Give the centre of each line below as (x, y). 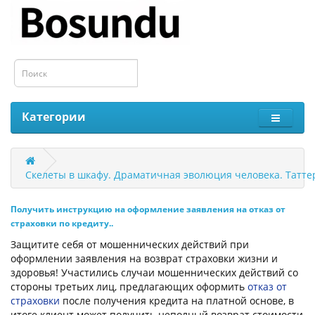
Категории (54, 117)
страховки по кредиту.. (62, 223)
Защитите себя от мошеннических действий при (130, 244)
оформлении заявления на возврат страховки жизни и (144, 258)
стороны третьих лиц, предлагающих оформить (129, 287)
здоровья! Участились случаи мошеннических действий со (154, 272)
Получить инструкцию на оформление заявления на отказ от (148, 209)
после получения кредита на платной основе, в (177, 301)
